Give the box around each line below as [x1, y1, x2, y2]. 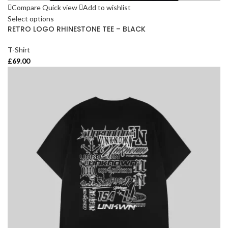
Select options [8, 14, 54, 23]
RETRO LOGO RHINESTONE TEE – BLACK [8, 23, 146, 34]
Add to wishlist [83, 3, 131, 12]
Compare [12, 3, 41, 12]
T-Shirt [8, 45, 30, 54]
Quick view [42, 3, 77, 12]
